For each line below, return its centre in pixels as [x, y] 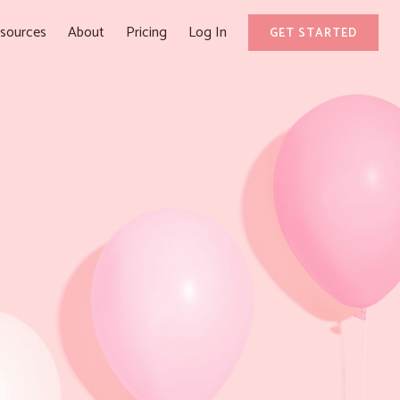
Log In [208, 32]
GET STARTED [313, 33]
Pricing [146, 32]
